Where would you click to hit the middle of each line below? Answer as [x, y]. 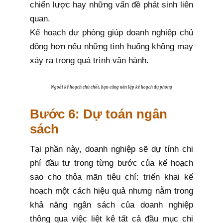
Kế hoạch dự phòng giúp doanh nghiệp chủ [111, 33]
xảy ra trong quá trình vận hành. [89, 61]
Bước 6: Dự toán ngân [99, 114]
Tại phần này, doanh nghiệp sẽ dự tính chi [111, 149]
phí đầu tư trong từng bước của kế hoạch [111, 163]
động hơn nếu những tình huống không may [111, 47]
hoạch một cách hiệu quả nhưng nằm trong [111, 191]
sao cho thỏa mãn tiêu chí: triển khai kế [111, 177]
